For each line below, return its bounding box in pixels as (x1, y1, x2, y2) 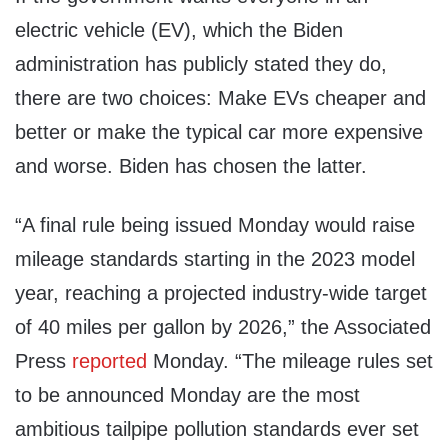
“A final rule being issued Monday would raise (15, 214, 415, 237)
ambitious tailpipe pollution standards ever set (15, 418, 419, 441)
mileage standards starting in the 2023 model (15, 248, 415, 271)
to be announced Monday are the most (15, 384, 360, 407)
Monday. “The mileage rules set (153, 350, 433, 373)
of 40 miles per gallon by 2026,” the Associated (15, 316, 431, 339)
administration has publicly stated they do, (15, 53, 387, 76)
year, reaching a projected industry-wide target (15, 282, 427, 305)
